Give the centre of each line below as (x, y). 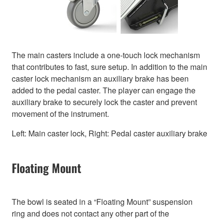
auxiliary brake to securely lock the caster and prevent (104, 102)
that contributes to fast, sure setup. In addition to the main (109, 67)
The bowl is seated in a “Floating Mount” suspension (102, 202)
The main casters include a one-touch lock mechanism (106, 55)
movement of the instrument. (60, 114)
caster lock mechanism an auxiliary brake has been (100, 79)
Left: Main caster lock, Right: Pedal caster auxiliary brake (109, 133)
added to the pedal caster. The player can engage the (104, 90)
